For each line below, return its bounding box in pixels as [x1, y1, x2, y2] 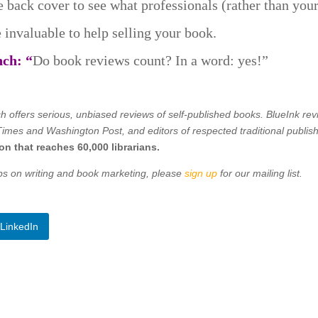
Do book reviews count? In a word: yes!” [33, 53, 269, 68]
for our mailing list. [217, 168, 303, 179]
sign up [185, 168, 218, 179]
